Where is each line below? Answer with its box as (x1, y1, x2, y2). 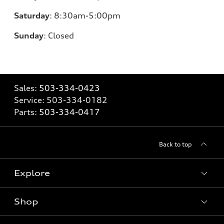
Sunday (14, 30, 43, 41)
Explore (14, 168, 50, 178)
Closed (48, 30, 74, 41)
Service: (14, 95, 46, 105)
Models (14, 205, 35, 213)
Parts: (14, 107, 39, 117)
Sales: (14, 83, 39, 93)
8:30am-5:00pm (54, 10, 120, 21)
